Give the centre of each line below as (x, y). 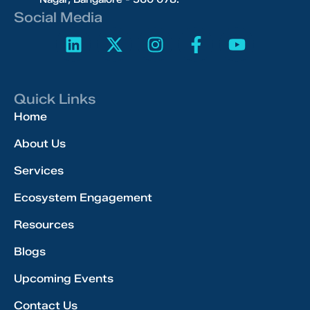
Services (39, 171)
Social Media (58, 17)
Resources (44, 225)
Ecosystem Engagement (83, 198)
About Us (40, 144)
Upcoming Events (64, 279)
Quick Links (55, 99)
